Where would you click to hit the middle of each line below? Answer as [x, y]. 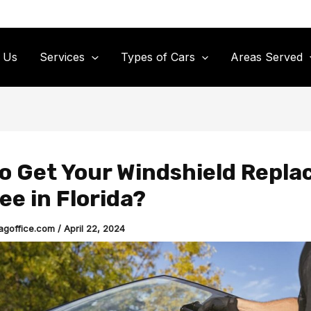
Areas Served [267, 57]
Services [62, 57]
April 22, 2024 [94, 228]
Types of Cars [158, 57]
